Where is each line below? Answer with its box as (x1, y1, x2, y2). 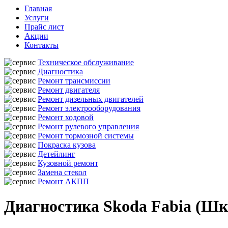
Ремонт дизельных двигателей (38, 95, 144, 103)
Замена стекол (38, 168, 87, 177)
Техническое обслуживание (38, 58, 134, 67)
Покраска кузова (38, 140, 96, 149)
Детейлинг (38, 150, 75, 158)
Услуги (24, 13, 49, 22)
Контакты (24, 41, 59, 49)
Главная (24, 4, 52, 13)
